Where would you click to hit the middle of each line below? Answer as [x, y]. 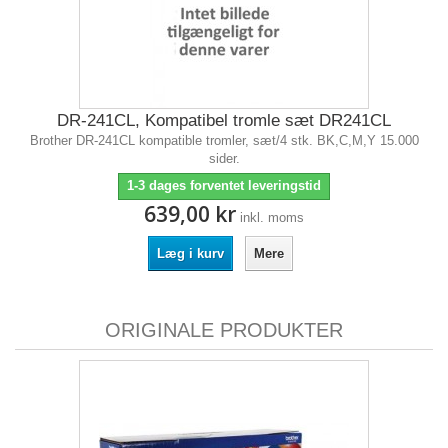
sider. [224, 158]
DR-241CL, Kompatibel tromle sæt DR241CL [224, 120]
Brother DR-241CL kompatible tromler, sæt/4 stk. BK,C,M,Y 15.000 [224, 140]
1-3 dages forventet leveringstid [224, 185]
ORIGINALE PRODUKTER [224, 330]
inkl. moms [272, 217]
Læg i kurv [190, 253]
